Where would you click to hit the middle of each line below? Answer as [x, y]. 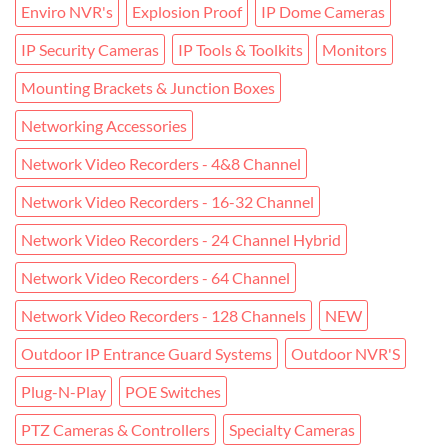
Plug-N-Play [63, 392]
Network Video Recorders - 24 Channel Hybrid [181, 240]
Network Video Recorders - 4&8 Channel [161, 164]
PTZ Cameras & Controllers [115, 430]
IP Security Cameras [90, 50]
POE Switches [173, 392]
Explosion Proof [187, 12]
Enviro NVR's [67, 12]
